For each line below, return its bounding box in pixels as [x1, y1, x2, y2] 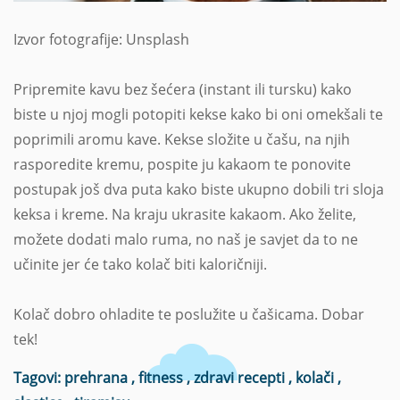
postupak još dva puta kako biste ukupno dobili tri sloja [13, 179, 384, 200]
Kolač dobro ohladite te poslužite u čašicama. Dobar [13, 304, 364, 325]
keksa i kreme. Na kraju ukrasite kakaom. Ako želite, [13, 204, 356, 225]
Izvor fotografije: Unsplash [13, 29, 189, 50]
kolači [296, 368, 337, 388]
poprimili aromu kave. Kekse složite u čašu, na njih [13, 129, 350, 150]
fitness [138, 368, 187, 388]
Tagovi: [13, 368, 64, 388]
